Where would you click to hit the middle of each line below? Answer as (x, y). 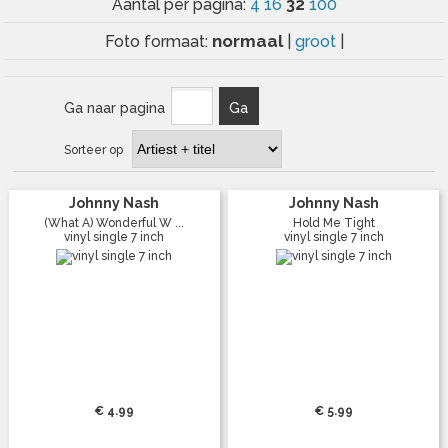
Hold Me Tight (333, 222)
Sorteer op (93, 149)
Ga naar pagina (114, 107)
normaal (249, 40)
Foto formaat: (158, 41)
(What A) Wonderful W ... (114, 222)
